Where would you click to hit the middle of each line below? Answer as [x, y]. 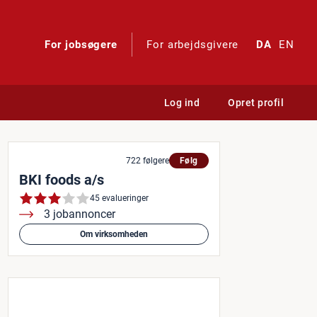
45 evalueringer [119, 198]
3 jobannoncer [80, 214]
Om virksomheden [114, 234]
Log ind [181, 103]
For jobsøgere [81, 45]
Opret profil [256, 103]
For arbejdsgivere [193, 45]
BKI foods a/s [62, 180]
